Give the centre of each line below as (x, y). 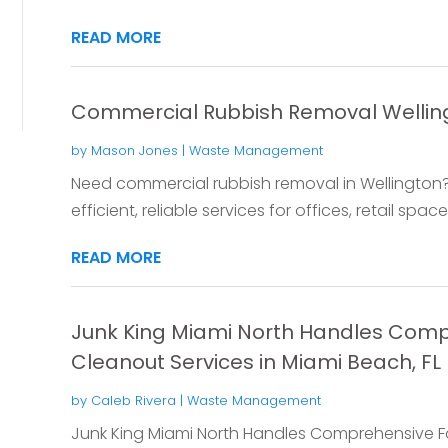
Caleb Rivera (133, 400)
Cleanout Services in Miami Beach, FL (255, 361)
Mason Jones (134, 150)
